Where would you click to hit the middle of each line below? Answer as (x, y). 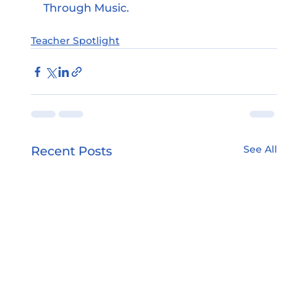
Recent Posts (71, 152)
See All (261, 150)
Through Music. (86, 8)
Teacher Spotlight (75, 41)
